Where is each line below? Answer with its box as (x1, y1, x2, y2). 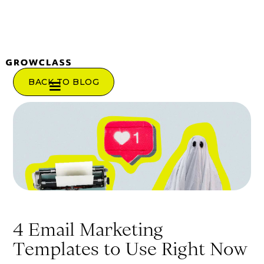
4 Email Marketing (13, 217, 164, 242)
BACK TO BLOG (28, 77, 100, 87)
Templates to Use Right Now (13, 237, 247, 261)
